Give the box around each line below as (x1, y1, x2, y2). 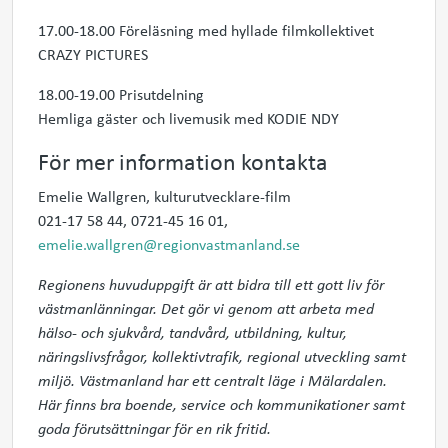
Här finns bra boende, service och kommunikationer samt (38, 394, 405, 414)
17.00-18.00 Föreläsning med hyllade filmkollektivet (38, 19, 374, 41)
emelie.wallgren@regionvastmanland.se (38, 233, 300, 255)
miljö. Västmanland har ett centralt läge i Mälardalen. (38, 370, 387, 390)
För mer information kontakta (38, 145, 328, 177)
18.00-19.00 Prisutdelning (38, 83, 204, 105)
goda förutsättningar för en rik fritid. (38, 418, 271, 438)
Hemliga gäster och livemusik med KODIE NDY (38, 107, 339, 129)
